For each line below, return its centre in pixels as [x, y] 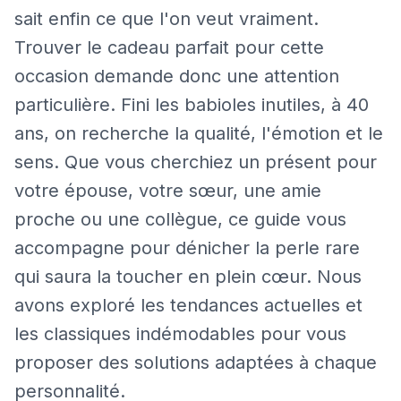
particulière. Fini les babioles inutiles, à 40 [192, 105]
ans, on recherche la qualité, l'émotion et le [199, 133]
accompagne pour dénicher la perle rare [187, 248]
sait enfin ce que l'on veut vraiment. [166, 19]
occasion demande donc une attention [177, 76]
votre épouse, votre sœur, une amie [168, 191]
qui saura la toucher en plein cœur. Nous [188, 277]
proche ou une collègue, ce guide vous [180, 219]
